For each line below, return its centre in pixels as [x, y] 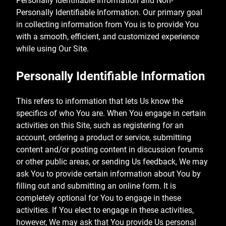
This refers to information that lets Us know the [100, 101]
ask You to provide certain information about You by [108, 174]
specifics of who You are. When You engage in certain [111, 114]
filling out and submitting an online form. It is [96, 186]
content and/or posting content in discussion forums [110, 150]
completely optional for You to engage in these [99, 198]
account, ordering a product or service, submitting [104, 138]
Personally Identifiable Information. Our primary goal [109, 13]
